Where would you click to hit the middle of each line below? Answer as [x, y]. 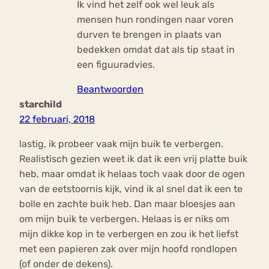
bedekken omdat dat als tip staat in [156, 50]
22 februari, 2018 [57, 119]
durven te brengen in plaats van [149, 35]
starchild [41, 104]
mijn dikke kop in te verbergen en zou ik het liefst [129, 234]
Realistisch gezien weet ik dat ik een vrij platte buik [133, 159]
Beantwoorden [110, 89]
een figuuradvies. [116, 65]
